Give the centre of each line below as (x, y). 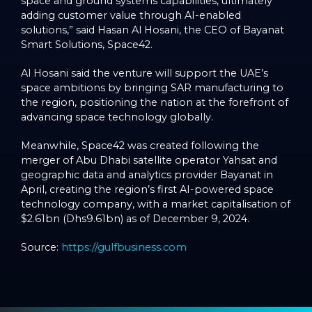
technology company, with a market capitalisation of (156, 204)
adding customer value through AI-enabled (131, 15)
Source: (41, 247)
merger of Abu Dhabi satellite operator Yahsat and (149, 160)
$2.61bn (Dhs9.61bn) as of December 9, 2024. (135, 219)
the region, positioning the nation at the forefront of (155, 102)
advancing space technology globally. (117, 117)
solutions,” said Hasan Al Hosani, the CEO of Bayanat (153, 30)
